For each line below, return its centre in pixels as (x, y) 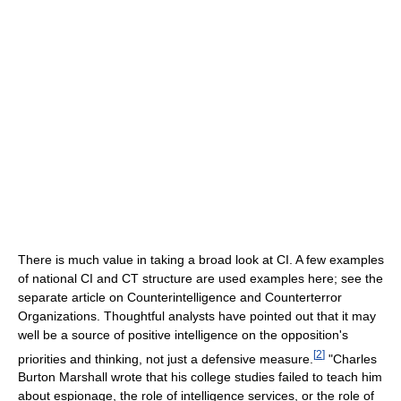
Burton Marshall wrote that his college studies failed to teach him (200, 377)
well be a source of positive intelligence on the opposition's (183, 334)
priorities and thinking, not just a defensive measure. (166, 358)
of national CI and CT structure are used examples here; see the (200, 278)
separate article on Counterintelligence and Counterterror (180, 297)
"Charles (351, 358)
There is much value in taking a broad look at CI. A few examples (201, 259)
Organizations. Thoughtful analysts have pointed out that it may (197, 316)
